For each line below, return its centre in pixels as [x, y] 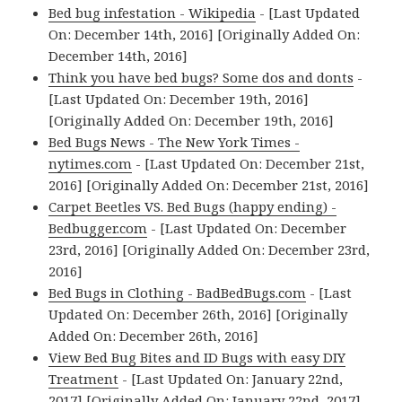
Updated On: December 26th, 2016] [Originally [198, 315]
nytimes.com [91, 164]
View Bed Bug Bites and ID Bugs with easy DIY [197, 358]
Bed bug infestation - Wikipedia [153, 13]
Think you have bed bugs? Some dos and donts [201, 78]
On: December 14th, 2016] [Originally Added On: [205, 35]
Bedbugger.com [98, 228]
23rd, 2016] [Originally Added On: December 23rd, [210, 250]
